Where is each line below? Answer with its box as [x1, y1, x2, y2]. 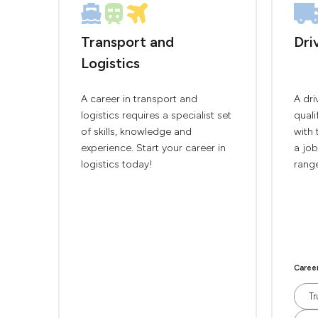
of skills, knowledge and [81, 126, 192, 138]
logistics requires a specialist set [81, 109, 231, 121]
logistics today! [81, 158, 153, 170]
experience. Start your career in [81, 142, 226, 154]
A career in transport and [81, 93, 197, 105]
